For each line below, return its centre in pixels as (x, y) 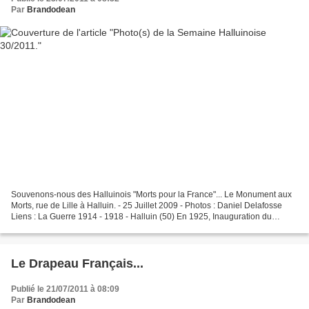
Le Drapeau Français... (77, 263)
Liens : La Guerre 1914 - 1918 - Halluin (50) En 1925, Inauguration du (141, 216)
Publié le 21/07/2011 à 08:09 (65, 289)
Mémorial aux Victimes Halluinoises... (81, 227)
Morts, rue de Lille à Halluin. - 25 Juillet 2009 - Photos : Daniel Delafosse (147, 205)
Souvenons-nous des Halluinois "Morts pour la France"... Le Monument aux (151, 194)
